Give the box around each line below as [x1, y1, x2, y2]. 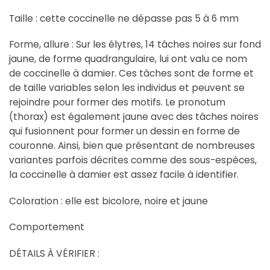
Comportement [9, 221, 84, 234]
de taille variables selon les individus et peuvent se [9, 81, 245, 95]
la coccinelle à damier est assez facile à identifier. [9, 168, 239, 181]
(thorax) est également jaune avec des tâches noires [9, 110, 259, 124]
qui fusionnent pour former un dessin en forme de [9, 125, 240, 138]
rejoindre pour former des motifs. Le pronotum [9, 96, 225, 109]
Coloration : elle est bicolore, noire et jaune [9, 194, 208, 207]
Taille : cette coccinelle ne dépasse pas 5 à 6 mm [9, 11, 239, 25]
